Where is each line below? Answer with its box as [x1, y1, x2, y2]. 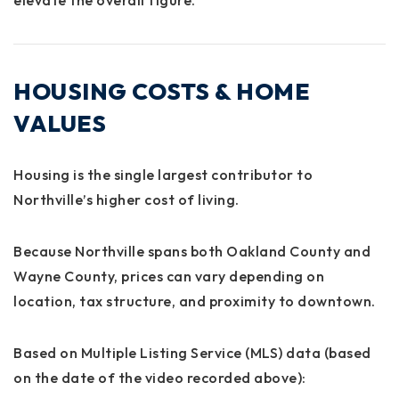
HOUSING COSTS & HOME [13, 76, 309, 106]
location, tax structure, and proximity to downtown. [13, 291, 376, 310]
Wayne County [13, 266, 114, 285]
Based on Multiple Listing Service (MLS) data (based [13, 343, 371, 362]
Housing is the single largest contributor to [13, 165, 313, 183]
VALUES [13, 108, 106, 138]
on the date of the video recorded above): [13, 368, 306, 387]
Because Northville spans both [13, 241, 226, 260]
